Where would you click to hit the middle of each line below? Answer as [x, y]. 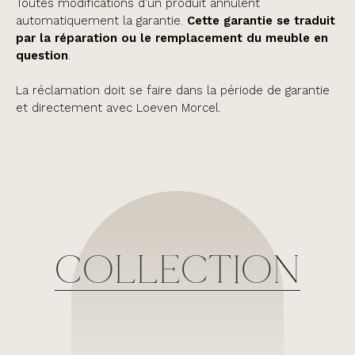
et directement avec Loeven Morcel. [118, 107]
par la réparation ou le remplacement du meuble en [172, 38]
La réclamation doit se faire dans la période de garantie [173, 90]
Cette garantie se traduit [261, 20]
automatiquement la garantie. [101, 20]
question [42, 55]
